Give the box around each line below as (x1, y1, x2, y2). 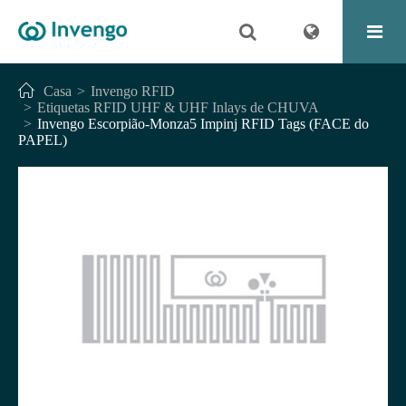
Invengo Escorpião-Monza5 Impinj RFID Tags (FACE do (37, 116, 369, 131)
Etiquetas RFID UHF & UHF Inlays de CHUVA (37, 100, 319, 115)
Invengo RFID (91, 83, 175, 99)
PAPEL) (18, 132, 67, 148)
